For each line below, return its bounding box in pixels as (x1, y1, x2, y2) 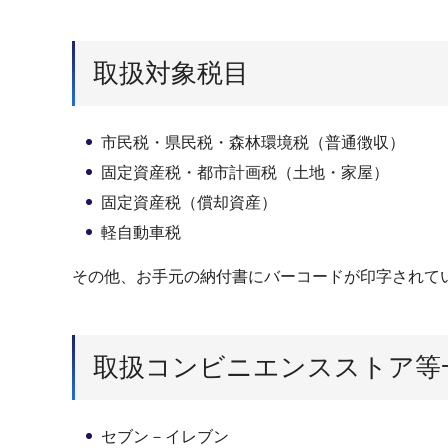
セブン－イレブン (100, 428, 229, 446)
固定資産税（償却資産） (100, 193, 277, 211)
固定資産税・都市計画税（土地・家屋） (100, 163, 389, 181)
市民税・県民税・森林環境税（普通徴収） (100, 133, 405, 151)
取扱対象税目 (93, 57, 249, 88)
